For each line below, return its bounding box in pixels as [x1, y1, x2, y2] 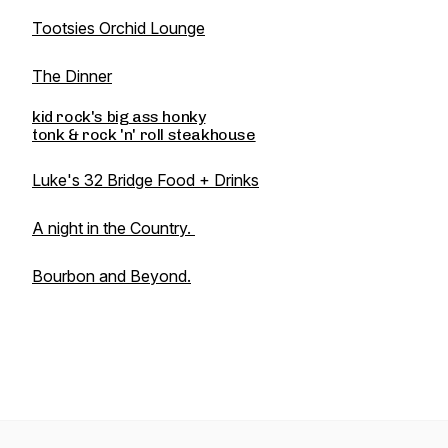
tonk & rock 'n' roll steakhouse [32, 125, 256, 144]
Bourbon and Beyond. [32, 266, 191, 286]
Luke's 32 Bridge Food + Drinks [32, 170, 259, 190]
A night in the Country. [32, 218, 195, 238]
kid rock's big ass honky [32, 107, 206, 126]
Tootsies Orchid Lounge [32, 18, 205, 38]
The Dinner [32, 66, 112, 86]
